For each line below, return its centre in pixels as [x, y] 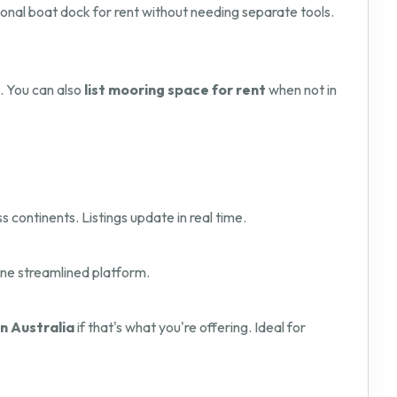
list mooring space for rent [176, 90]
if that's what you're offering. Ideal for [190, 327]
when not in [303, 90]
